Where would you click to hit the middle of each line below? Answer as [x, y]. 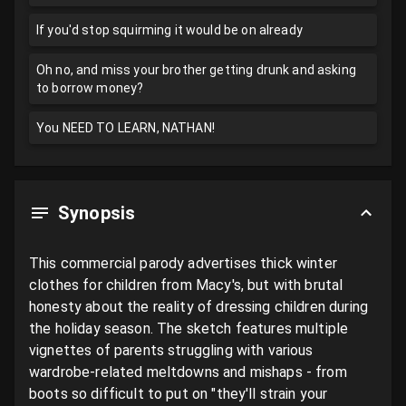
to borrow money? [90, 88]
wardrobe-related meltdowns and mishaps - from [188, 372]
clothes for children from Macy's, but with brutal [186, 285]
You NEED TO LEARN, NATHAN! [126, 128]
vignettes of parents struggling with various [171, 350]
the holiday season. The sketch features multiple [189, 329]
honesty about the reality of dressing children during [198, 307]
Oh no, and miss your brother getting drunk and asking [196, 70]
